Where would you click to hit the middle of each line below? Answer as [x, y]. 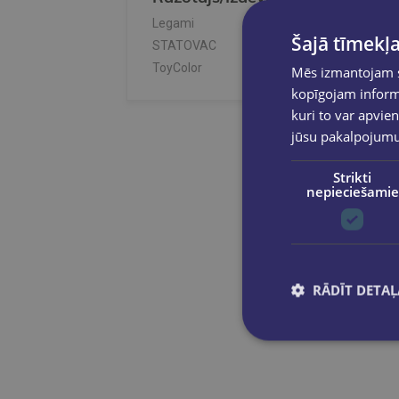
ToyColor [177, 68]
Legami [173, 24]
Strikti [353, 177]
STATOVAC [184, 46]
